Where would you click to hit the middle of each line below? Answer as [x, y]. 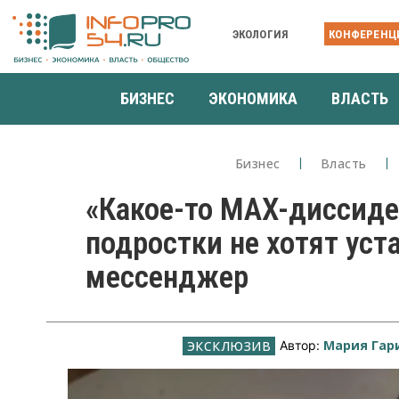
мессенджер [167, 277]
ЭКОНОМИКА [253, 98]
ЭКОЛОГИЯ [261, 34]
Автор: [302, 345]
